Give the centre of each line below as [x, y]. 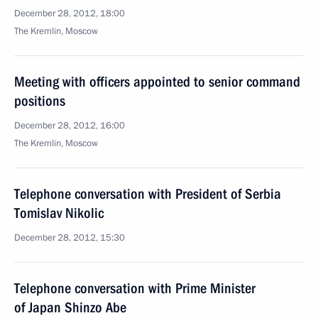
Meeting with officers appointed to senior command [157, 82]
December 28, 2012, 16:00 [70, 126]
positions [40, 101]
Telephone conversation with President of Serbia [148, 194]
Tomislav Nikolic [59, 213]
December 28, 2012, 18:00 [70, 13]
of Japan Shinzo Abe [70, 307]
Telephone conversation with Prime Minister [135, 288]
